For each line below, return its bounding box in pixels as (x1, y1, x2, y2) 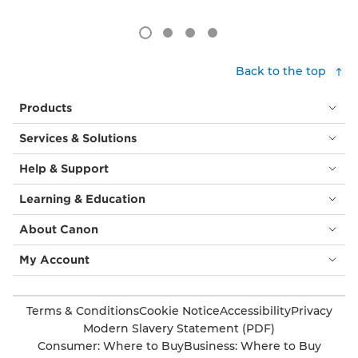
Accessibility (219, 303, 291, 318)
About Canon (19, 222, 98, 236)
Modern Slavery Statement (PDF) (83, 320, 275, 336)
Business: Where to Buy (183, 338, 321, 353)
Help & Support (19, 161, 109, 175)
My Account (19, 253, 89, 266)
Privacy (290, 303, 332, 318)
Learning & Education (19, 192, 145, 205)
